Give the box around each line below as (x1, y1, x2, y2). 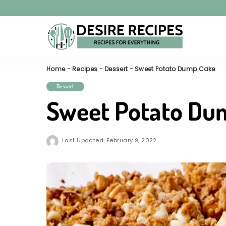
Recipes (72, 65, 98, 73)
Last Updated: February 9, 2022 (62, 136, 157, 144)
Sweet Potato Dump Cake (135, 65, 215, 73)
